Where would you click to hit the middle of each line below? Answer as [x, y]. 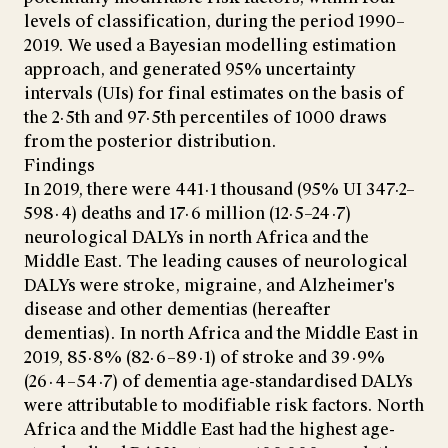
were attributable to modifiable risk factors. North [224, 406]
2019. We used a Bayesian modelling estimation [210, 46]
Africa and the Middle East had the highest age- [209, 430]
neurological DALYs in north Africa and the [196, 238]
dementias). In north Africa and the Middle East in [221, 334]
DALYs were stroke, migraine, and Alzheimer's [209, 286]
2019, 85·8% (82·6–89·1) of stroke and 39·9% [204, 358]
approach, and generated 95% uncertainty [189, 70]
